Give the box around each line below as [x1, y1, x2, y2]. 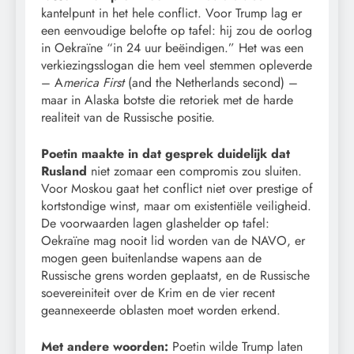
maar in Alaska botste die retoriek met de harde [41, 91, 293, 110]
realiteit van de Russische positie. [41, 108, 215, 127]
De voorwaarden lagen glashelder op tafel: [41, 214, 269, 233]
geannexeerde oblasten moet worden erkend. [41, 301, 281, 320]
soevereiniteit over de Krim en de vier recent [41, 284, 275, 303]
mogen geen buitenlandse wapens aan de [41, 249, 262, 268]
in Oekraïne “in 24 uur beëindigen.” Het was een [41, 39, 303, 58]
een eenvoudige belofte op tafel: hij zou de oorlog [41, 21, 312, 40]
